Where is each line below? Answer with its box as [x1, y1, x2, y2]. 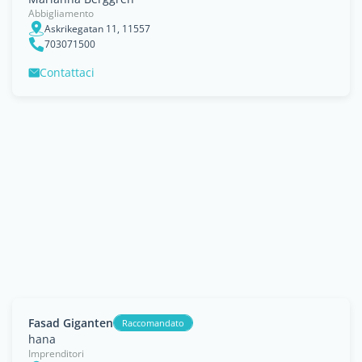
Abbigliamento [28, 6, 94, 20]
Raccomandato [122, 317, 184, 329]
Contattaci [40, 65, 95, 80]
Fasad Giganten [28, 314, 113, 330]
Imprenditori [28, 347, 84, 360]
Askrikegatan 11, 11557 [44, 21, 150, 36]
